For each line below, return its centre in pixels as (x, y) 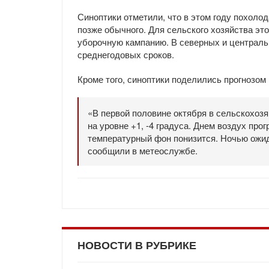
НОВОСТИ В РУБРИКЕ (137, 246)
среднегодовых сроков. (126, 54)
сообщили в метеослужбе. (143, 150)
